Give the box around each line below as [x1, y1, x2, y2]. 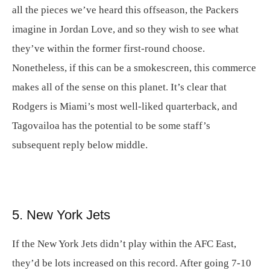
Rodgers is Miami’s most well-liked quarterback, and [12, 101, 237, 112]
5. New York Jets [12, 207, 110, 222]
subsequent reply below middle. [12, 139, 148, 151]
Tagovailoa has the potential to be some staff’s [12, 120, 210, 131]
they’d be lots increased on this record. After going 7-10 [12, 257, 251, 269]
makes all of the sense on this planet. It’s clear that [12, 81, 227, 93]
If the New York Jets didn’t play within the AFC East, [12, 238, 236, 250]
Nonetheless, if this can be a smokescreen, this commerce [12, 62, 256, 74]
